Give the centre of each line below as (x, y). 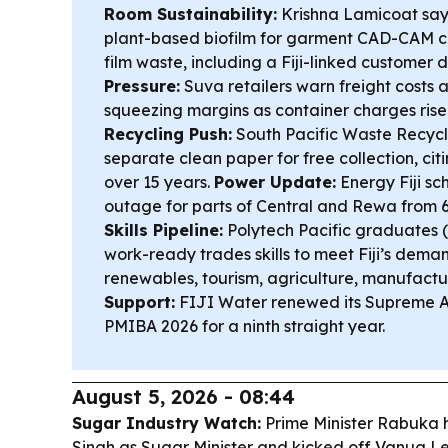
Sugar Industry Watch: (166, 423)
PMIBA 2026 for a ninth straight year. (244, 326)
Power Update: (275, 182)
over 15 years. (159, 182)
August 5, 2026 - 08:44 (183, 396)
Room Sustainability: (190, 14)
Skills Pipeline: (163, 230)
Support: (139, 302)
